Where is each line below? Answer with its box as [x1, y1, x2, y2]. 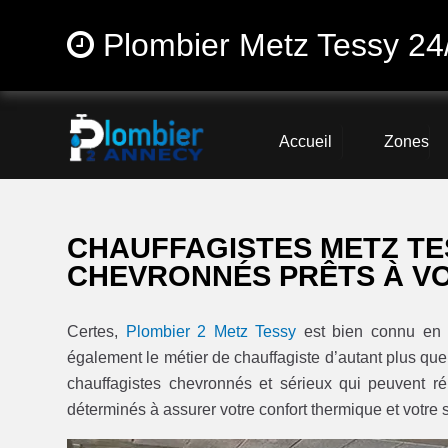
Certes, [67, 323, 126, 341]
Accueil [278, 133, 332, 151]
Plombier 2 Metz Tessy [125, 323, 297, 341]
